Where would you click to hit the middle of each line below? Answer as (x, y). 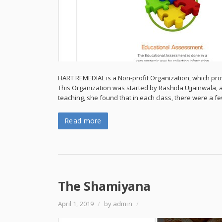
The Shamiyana (104, 186)
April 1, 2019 (77, 204)
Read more (83, 121)
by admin (118, 204)
